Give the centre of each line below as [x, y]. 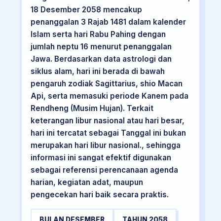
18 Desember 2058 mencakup [86, 10]
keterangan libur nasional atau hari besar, [107, 121]
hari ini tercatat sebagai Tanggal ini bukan [108, 133]
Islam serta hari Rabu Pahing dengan [98, 35]
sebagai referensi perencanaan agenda [104, 170]
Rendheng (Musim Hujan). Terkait [92, 109]
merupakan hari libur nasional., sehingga [105, 146]
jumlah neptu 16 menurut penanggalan [101, 47]
